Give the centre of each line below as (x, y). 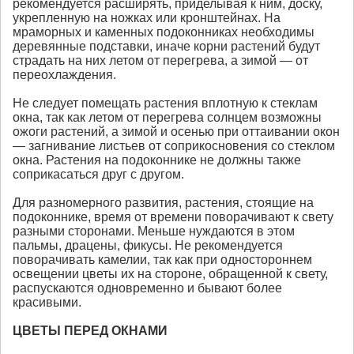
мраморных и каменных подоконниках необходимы (164, 32)
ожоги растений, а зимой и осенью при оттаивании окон (176, 132)
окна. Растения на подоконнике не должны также (157, 160)
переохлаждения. (64, 75)
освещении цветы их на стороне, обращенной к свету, (170, 274)
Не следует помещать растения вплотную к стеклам (165, 104)
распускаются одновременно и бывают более (147, 288)
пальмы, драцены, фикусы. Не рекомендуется (148, 246)
